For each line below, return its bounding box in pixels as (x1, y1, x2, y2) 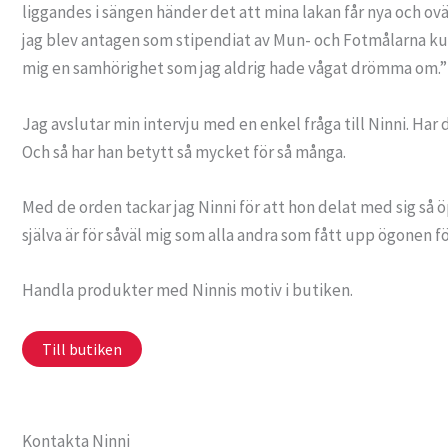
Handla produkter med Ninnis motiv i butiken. (22, 278, 353, 301)
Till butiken (42, 339, 122, 360)
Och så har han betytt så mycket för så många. (22, 140, 346, 163)
